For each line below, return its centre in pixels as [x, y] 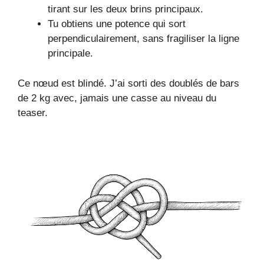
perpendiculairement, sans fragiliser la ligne [143, 39]
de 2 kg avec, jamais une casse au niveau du [117, 98]
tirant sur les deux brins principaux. [126, 9]
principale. [70, 54]
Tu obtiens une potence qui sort [117, 24]
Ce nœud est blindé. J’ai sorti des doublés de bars [128, 83]
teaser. [33, 113]
